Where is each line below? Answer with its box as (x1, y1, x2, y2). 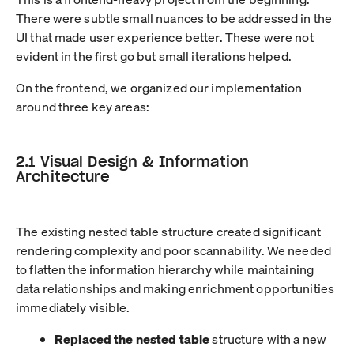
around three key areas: (16, 97, 150, 115)
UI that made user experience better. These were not (16, 28, 314, 45)
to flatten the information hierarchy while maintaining (16, 260, 314, 277)
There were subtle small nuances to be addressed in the (16, 9, 333, 26)
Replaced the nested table (55, 330, 210, 347)
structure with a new (209, 330, 327, 347)
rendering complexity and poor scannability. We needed (16, 241, 331, 258)
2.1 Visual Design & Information (16, 151, 250, 171)
